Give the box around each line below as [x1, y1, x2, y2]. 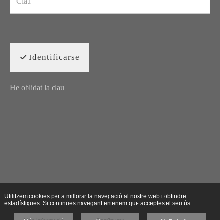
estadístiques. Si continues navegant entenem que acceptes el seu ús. [4, 200, 192, 207]
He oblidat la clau [10, 83, 64, 92]
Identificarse [27, 53, 80, 62]
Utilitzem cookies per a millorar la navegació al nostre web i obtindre [4, 193, 186, 200]
